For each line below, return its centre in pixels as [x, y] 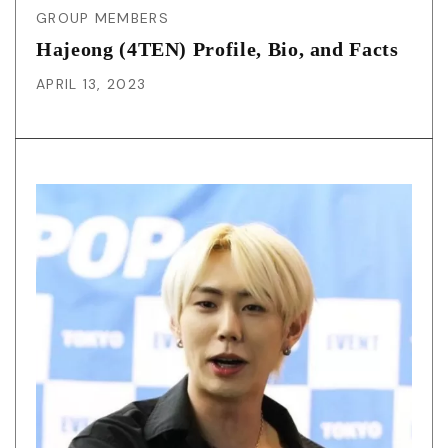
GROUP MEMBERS [102, 18]
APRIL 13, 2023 [91, 84]
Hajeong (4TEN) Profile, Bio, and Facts [217, 49]
